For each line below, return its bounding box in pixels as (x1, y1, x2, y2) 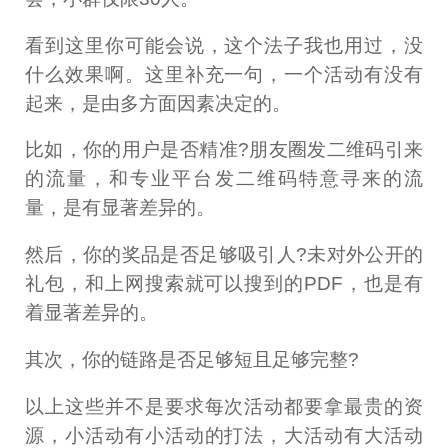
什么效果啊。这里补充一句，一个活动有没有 (25, 63, 423, 85)
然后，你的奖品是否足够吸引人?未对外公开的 (25, 244, 423, 266)
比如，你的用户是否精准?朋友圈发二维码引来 (25, 139, 423, 161)
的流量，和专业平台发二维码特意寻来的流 (25, 168, 423, 190)
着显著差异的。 (25, 302, 159, 324)
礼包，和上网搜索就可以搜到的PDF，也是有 (25, 273, 423, 295)
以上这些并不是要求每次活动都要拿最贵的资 (25, 396, 423, 418)
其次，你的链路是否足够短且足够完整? (25, 349, 360, 371)
